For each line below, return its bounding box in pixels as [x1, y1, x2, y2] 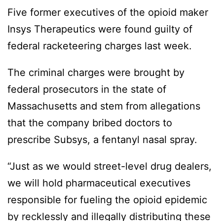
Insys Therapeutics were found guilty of [7, 23, 192, 36]
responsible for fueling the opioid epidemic [7, 194, 207, 206]
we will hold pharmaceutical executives [7, 177, 190, 189]
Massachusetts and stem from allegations [7, 100, 200, 112]
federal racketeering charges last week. [7, 40, 192, 52]
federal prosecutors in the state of [7, 83, 166, 96]
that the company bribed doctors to [7, 117, 172, 129]
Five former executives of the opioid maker [7, 6, 208, 19]
